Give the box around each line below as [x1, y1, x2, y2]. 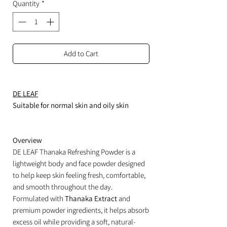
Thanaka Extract [65, 194, 117, 204]
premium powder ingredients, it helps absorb [13, 205, 149, 215]
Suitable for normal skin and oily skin [13, 100, 129, 110]
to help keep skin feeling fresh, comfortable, [13, 170, 145, 180]
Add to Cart [64, 49, 98, 59]
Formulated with [13, 194, 65, 204]
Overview [13, 135, 42, 145]
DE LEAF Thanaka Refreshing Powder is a [13, 147, 135, 157]
